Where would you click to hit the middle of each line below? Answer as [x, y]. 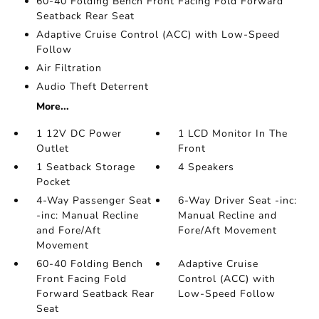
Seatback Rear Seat [85, 16]
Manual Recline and [228, 215]
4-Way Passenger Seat [94, 200]
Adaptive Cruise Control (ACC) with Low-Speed [158, 35]
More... [52, 106]
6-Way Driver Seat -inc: [238, 200]
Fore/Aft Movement [228, 230]
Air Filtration [69, 68]
